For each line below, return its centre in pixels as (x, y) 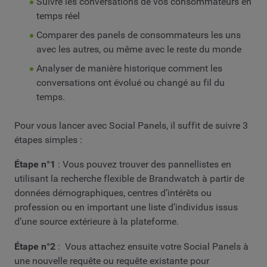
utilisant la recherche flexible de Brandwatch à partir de (129, 179)
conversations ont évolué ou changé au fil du (130, 82)
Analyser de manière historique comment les (129, 68)
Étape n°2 (35, 247)
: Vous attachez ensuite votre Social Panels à (152, 247)
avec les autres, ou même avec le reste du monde (139, 49)
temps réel (58, 15)
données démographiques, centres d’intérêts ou (113, 193)
